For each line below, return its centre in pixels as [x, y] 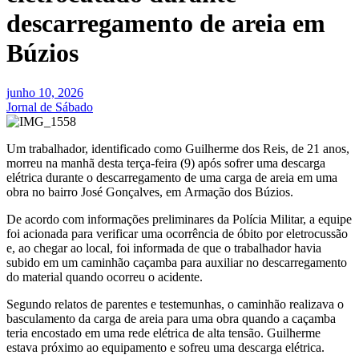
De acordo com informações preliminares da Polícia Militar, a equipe [179, 219]
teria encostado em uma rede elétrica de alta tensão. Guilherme [163, 333]
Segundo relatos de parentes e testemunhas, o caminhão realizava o [175, 304]
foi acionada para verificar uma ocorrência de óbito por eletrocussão [177, 233]
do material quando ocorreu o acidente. [106, 276]
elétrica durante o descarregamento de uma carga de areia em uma [172, 177]
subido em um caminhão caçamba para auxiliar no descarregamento [177, 262]
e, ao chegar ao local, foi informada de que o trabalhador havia [164, 248]
